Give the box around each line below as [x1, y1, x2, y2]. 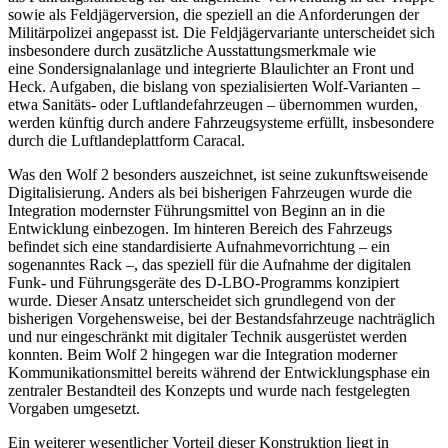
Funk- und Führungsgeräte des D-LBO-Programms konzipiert [8, 273, 399, 291]
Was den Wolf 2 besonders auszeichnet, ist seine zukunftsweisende [8, 165, 428, 183]
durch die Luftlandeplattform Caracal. [8, 131, 245, 149]
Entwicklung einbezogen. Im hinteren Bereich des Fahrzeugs [8, 219, 392, 237]
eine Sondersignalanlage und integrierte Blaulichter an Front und [8, 59, 414, 77]
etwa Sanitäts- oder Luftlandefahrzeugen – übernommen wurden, [8, 95, 418, 113]
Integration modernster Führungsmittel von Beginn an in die [8, 201, 385, 219]
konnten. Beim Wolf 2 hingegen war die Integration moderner [8, 345, 397, 363]
